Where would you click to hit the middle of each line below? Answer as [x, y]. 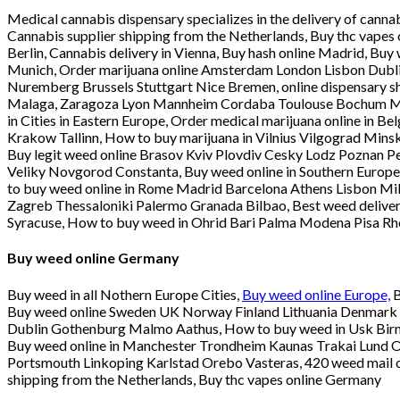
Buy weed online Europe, [316, 294]
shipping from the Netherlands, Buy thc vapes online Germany [197, 379]
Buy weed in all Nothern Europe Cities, [125, 294]
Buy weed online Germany [93, 258]
